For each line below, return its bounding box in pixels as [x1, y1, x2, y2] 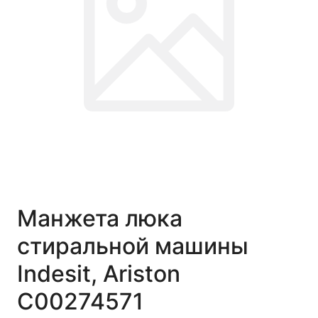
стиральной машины [17, 231, 248, 260]
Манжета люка [17, 204, 182, 232]
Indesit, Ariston [17, 259, 180, 287]
